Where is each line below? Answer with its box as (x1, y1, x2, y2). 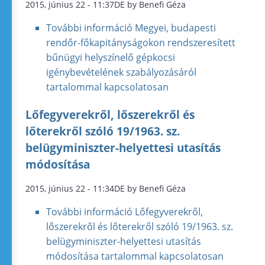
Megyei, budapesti (132, 21, 216, 35)
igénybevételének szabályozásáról (46, 66, 197, 79)
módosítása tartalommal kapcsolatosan (46, 249, 224, 263)
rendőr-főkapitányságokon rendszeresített (46, 36, 236, 50)
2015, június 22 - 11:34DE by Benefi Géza (25, 182, 186, 194)
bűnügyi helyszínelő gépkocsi (46, 51, 176, 64)
